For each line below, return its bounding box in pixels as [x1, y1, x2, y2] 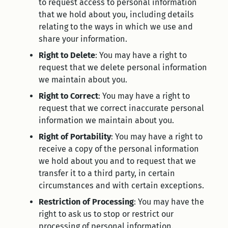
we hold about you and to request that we [39, 156, 196, 166]
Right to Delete [39, 50, 95, 60]
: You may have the [134, 197, 204, 207]
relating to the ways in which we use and [39, 22, 193, 32]
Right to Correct [39, 91, 98, 101]
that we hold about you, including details [39, 10, 194, 19]
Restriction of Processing [39, 197, 134, 207]
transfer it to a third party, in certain [39, 168, 175, 178]
